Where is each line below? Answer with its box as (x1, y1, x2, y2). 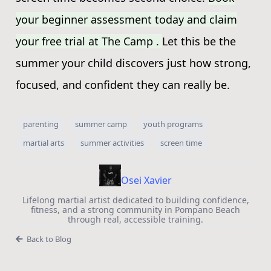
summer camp (75, 118, 127, 129)
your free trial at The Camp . (16, 33, 162, 48)
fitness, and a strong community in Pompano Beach (31, 203, 240, 215)
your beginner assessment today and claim (16, 11, 237, 27)
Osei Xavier (121, 173, 172, 187)
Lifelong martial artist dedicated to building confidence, (22, 194, 249, 206)
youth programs (143, 118, 203, 129)
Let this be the (162, 33, 236, 48)
